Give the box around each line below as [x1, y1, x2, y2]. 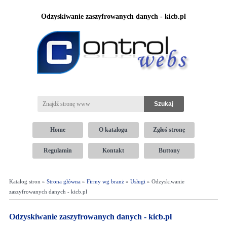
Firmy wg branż [86, 178, 124, 184]
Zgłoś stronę [153, 126, 185, 133]
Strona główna [46, 178, 81, 184]
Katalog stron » [9, 178, 47, 184]
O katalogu [99, 126, 128, 133]
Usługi [130, 178, 145, 184]
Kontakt [102, 147, 125, 154]
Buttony [158, 147, 180, 154]
